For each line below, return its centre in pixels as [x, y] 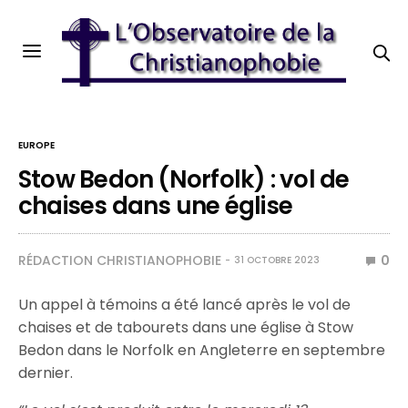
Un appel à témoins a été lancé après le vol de [185, 305]
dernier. [46, 373]
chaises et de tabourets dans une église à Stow [186, 327]
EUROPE [36, 145]
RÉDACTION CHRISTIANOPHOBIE [120, 260]
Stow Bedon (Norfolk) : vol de [184, 179]
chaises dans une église [156, 206]
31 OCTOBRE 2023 [277, 260]
